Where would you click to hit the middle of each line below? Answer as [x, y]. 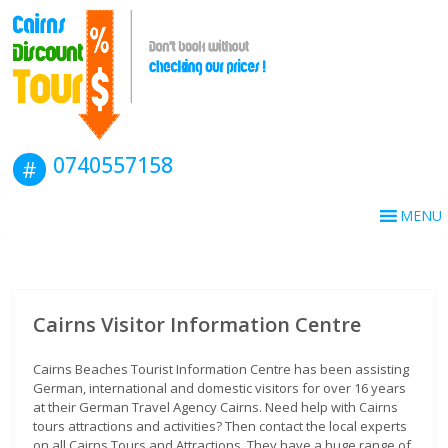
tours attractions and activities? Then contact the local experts [220, 426]
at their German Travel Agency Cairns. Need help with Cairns [216, 407]
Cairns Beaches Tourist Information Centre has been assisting [221, 369]
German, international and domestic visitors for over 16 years [220, 388]
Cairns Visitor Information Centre [197, 324]
